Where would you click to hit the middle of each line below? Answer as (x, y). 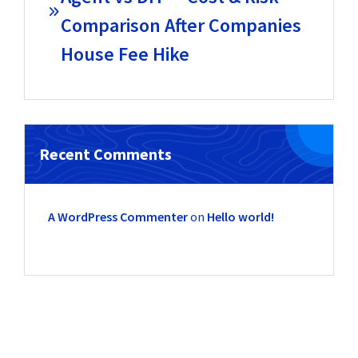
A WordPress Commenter (117, 217)
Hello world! (240, 217)
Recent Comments (105, 154)
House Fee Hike (125, 54)
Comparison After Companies (181, 25)
